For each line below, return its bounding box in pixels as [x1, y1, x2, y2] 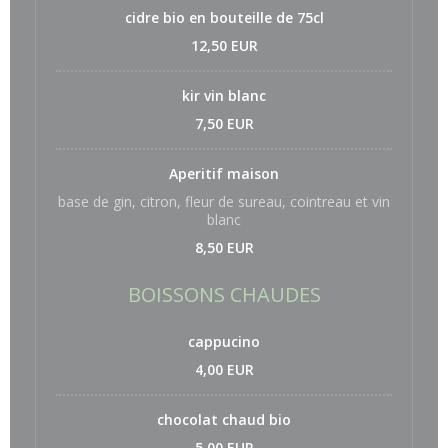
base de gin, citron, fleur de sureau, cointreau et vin [58, 192, 390, 211]
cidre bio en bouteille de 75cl [124, 8, 324, 27]
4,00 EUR [194, 360, 254, 379]
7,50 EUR [194, 114, 254, 133]
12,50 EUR [190, 36, 258, 55]
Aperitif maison [169, 164, 279, 183]
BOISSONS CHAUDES [127, 281, 321, 308]
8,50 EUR [194, 238, 254, 257]
